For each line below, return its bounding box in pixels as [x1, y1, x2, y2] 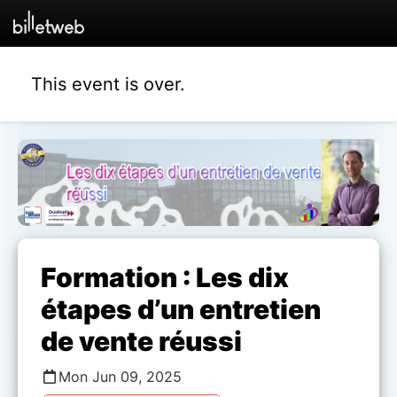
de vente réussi [41, 325, 242, 358]
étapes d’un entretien [41, 293, 321, 326]
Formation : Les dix [41, 261, 289, 294]
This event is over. [31, 73, 185, 95]
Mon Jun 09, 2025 [58, 368, 182, 386]
